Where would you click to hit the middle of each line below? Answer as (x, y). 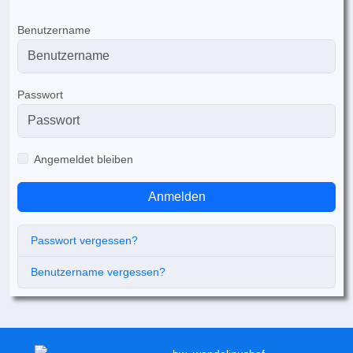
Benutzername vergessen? (98, 271)
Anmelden (176, 196)
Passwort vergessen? (84, 240)
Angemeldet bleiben (84, 159)
